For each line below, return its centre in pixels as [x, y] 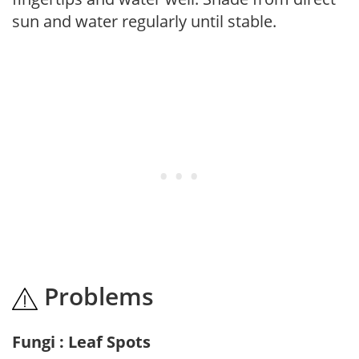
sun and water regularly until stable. [144, 21]
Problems [96, 296]
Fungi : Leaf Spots [81, 341]
